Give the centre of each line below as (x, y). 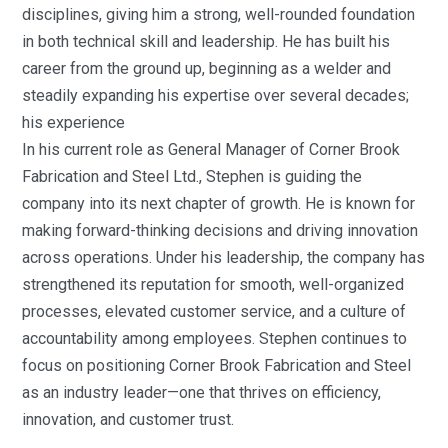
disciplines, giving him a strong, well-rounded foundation (219, 14)
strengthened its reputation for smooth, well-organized (213, 284)
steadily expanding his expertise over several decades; (216, 95)
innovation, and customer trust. (128, 419)
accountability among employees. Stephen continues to (215, 338)
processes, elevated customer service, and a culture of (214, 311)
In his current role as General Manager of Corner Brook (211, 149)
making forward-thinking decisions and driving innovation (220, 230)
